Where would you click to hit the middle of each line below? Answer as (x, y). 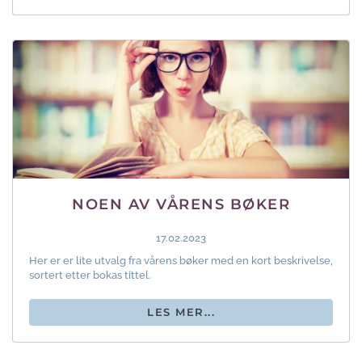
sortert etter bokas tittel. (90, 275)
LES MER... (181, 311)
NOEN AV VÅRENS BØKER (181, 204)
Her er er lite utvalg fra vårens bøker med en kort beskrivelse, (181, 260)
